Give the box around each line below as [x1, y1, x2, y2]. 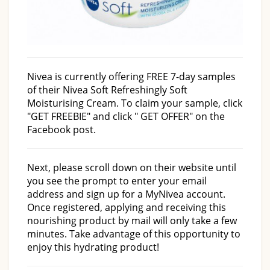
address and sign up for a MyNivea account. [27, 187, 225, 201]
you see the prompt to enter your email [27, 174, 207, 187]
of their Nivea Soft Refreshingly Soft [27, 83, 187, 96]
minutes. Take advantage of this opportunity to [27, 227, 240, 240]
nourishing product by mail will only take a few [27, 213, 237, 227]
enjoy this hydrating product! [27, 240, 159, 254]
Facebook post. [27, 122, 96, 136]
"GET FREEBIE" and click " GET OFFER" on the [27, 109, 225, 123]
